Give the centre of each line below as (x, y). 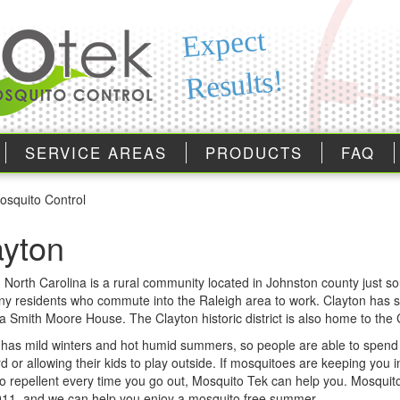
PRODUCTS (254, 153)
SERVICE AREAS (96, 153)
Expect (223, 44)
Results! (234, 85)
